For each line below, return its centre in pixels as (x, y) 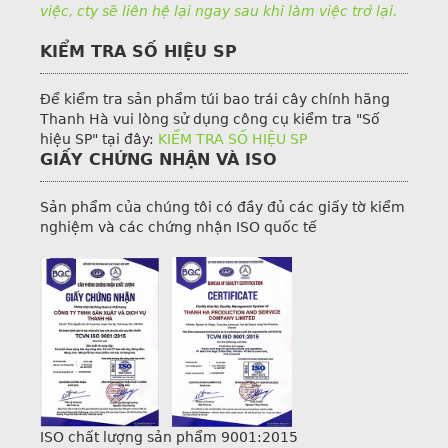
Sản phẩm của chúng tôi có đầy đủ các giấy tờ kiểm (222, 207)
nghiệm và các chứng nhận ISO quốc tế (178, 227)
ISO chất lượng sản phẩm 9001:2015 (169, 437)
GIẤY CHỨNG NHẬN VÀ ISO (158, 159)
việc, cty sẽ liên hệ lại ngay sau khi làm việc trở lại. (218, 11)
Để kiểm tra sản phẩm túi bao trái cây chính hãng (215, 99)
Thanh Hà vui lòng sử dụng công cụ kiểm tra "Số (210, 119)
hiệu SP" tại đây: (99, 139)
